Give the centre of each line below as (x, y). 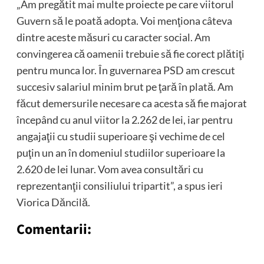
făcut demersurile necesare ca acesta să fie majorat (131, 103)
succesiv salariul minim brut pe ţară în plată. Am (125, 87)
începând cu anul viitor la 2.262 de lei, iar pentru (124, 120)
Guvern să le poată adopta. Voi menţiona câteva (124, 21)
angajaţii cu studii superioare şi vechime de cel (121, 136)
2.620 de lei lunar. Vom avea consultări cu (110, 169)
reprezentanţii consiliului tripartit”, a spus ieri (119, 186)
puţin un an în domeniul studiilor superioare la (121, 153)
